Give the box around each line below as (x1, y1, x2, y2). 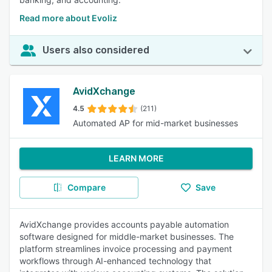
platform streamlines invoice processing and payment (19, 243, 232, 254)
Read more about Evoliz (19, 13, 117, 23)
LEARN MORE (108, 153, 164, 163)
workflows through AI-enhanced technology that (19, 256, 211, 266)
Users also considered (42, 44, 149, 56)
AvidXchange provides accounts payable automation (19, 219, 229, 229)
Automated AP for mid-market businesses (73, 118, 238, 128)
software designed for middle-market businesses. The (19, 231, 234, 242)
